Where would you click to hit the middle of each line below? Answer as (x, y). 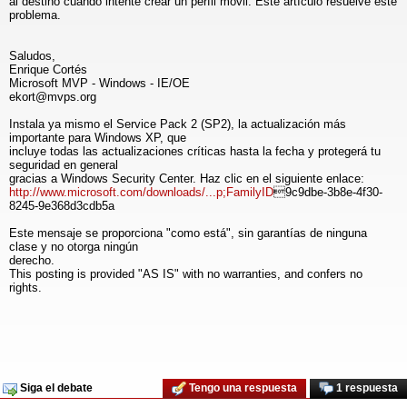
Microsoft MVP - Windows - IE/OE (99, 83)
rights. (25, 288)
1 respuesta (366, 388)
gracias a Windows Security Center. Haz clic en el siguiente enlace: (187, 179)
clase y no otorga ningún (74, 247)
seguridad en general (64, 165)
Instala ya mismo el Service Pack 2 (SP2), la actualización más (178, 124)
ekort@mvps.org (53, 97)
